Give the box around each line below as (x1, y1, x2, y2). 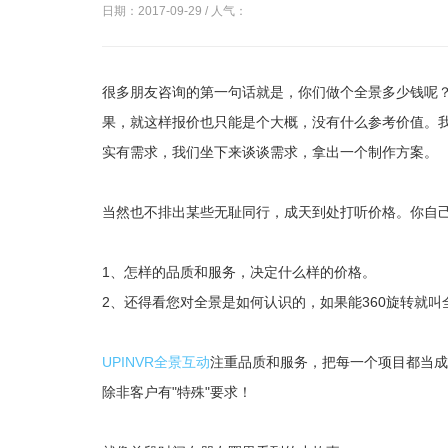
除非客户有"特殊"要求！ (102, 384, 252, 400)
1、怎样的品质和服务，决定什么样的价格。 (102, 264, 376, 280)
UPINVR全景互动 (102, 354, 210, 370)
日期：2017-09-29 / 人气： (102, 4, 247, 18)
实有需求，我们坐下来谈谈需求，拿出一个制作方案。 (102, 144, 438, 160)
